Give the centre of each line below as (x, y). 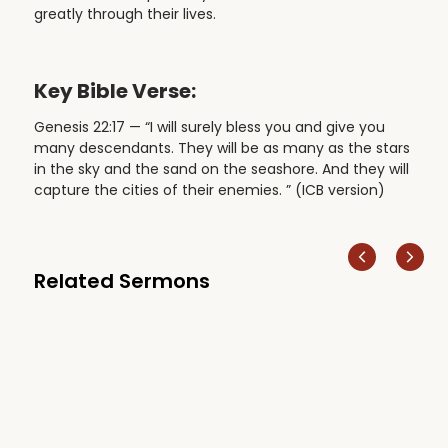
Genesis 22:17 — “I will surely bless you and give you (209, 126)
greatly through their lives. (124, 14)
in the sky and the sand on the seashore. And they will (221, 168)
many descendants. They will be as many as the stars (221, 147)
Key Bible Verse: (114, 91)
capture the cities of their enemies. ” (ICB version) (209, 189)
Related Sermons (121, 280)
